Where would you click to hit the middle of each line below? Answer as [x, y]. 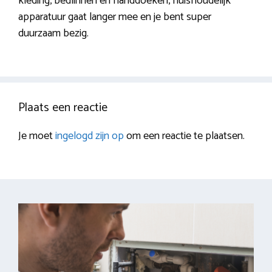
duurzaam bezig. [53, 34]
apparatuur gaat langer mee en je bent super [115, 17]
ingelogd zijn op [90, 136]
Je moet [37, 136]
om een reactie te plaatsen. [184, 136]
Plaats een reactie [63, 108]
